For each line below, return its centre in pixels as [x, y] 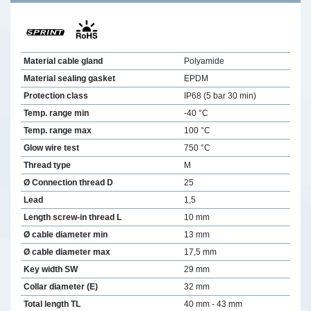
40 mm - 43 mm [213, 304]
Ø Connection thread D [68, 182]
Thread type [47, 165]
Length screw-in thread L [72, 217]
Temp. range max [57, 130]
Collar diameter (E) [60, 286]
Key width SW [50, 269]
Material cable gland [63, 61]
